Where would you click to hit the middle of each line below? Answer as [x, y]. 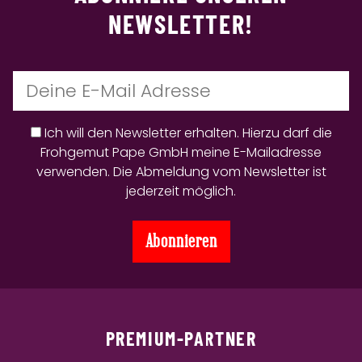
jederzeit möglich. [181, 191]
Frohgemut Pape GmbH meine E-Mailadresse [181, 152]
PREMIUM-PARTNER [181, 338]
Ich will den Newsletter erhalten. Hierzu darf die [188, 133]
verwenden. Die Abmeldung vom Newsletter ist [181, 172]
